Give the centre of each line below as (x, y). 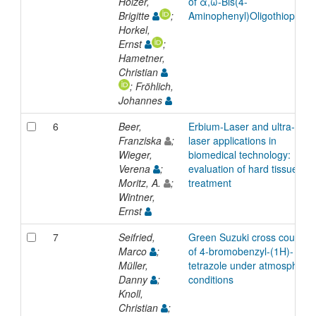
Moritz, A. (141, 182)
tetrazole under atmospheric (251, 265)
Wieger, (135, 154)
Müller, (133, 265)
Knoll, (130, 293)
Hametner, (141, 57)
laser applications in (232, 140)
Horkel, (134, 29)
